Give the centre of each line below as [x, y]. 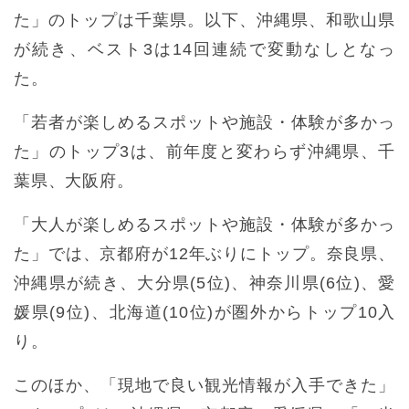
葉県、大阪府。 [74, 180]
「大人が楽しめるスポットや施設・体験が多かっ [204, 224]
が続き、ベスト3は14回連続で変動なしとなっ [204, 49]
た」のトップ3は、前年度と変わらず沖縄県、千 [204, 151]
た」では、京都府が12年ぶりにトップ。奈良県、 [204, 253]
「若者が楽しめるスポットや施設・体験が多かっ [204, 122]
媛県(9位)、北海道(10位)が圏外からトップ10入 [204, 312]
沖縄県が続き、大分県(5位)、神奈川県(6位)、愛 [204, 283]
